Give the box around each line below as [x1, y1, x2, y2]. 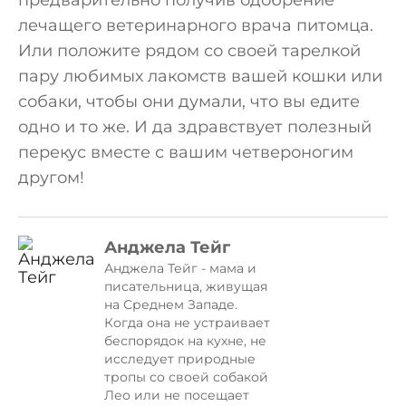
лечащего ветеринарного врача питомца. [18, 15, 373, 36]
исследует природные [104, 350, 256, 367]
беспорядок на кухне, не [104, 332, 266, 349]
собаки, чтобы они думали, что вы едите [18, 92, 360, 112]
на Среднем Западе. [104, 295, 237, 313]
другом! [18, 168, 84, 188]
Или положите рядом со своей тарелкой [18, 41, 361, 62]
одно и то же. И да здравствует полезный [18, 117, 372, 138]
